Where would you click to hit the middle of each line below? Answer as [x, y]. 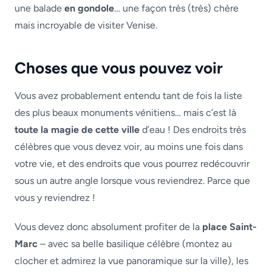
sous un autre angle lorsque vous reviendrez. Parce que [132, 181]
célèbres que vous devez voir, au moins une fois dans [129, 147]
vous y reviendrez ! [55, 198]
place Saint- [228, 227]
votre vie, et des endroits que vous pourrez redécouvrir [132, 164]
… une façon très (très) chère [176, 8]
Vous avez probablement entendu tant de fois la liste [128, 96]
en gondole [88, 8]
